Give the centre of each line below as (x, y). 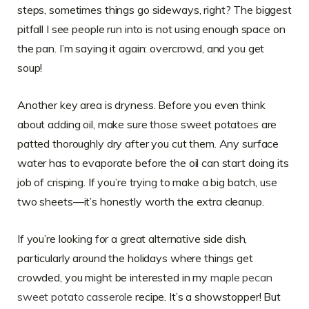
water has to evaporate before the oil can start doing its (153, 163)
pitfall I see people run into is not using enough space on (151, 29)
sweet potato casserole (75, 297)
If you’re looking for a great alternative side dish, (132, 239)
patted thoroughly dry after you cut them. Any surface (148, 144)
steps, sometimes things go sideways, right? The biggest (154, 10)
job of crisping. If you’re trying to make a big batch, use (147, 182)
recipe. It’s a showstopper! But (207, 297)
